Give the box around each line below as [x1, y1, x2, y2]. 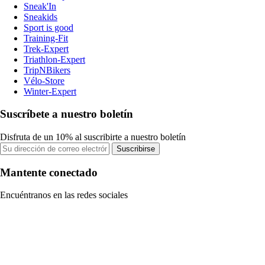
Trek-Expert [24, 43, 69, 54]
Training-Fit [24, 33, 68, 43]
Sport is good [24, 22, 73, 33]
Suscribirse [117, 144, 155, 153]
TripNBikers [24, 64, 70, 75]
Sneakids [24, 11, 57, 22]
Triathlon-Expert [24, 54, 85, 64]
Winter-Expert [24, 86, 76, 96]
